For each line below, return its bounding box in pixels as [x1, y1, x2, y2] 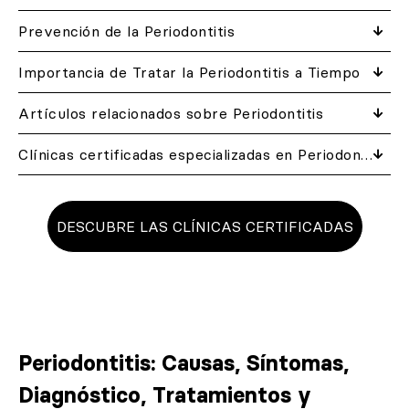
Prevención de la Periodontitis [18, 22, 235, 40]
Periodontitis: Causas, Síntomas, [18, 350, 349, 377]
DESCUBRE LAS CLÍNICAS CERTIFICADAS [56, 217, 353, 236]
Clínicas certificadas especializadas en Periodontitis [361, 145, 372, 163]
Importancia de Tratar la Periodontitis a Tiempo [18, 63, 361, 81]
